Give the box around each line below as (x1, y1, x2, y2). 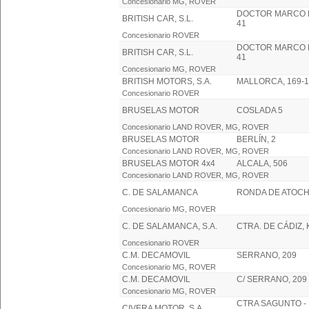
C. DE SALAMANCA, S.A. (122, 221, 217, 231)
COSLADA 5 (237, 106, 283, 115)
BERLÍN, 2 (237, 134, 276, 144)
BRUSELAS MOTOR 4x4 (122, 159, 215, 168)
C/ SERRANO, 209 (237, 275, 307, 284)
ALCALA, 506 (237, 159, 288, 168)
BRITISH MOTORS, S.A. (122, 77, 212, 86)
